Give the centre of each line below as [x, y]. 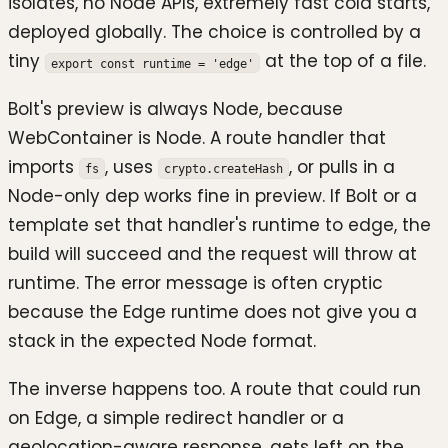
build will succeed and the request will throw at [212, 254]
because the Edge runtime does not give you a [212, 312]
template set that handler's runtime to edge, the [219, 225]
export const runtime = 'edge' [152, 63]
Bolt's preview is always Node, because [175, 109]
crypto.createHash [223, 169]
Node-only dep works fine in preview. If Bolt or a [212, 196]
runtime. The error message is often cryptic [195, 283]
